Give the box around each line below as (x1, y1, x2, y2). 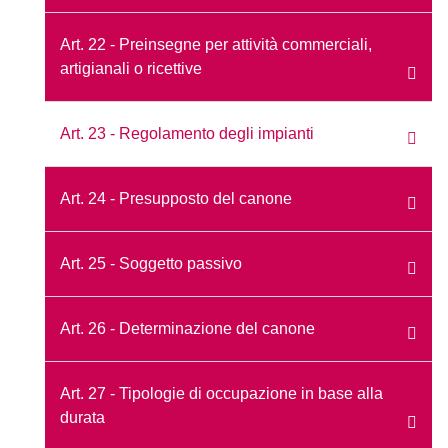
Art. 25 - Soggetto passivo (60, 254, 242, 272)
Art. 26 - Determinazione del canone (60, 319, 315, 337)
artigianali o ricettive (60, 59, 202, 77)
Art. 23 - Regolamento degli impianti (60, 124, 314, 142)
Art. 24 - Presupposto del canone (60, 189, 292, 207)
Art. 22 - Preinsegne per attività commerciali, (60, 35, 372, 53)
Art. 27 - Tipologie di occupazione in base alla (60, 384, 383, 402)
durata (60, 408, 105, 426)
